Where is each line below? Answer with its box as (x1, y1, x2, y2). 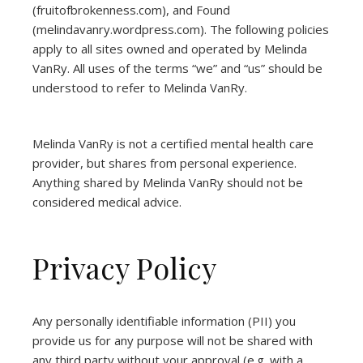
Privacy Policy (32, 248, 216, 287)
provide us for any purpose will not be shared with (32, 332, 313, 348)
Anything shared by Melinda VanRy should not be (32, 174, 303, 190)
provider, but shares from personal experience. (32, 155, 297, 171)
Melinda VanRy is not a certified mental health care (32, 135, 314, 152)
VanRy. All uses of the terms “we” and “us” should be (32, 60, 322, 76)
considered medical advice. (32, 194, 181, 210)
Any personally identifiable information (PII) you (32, 313, 296, 329)
